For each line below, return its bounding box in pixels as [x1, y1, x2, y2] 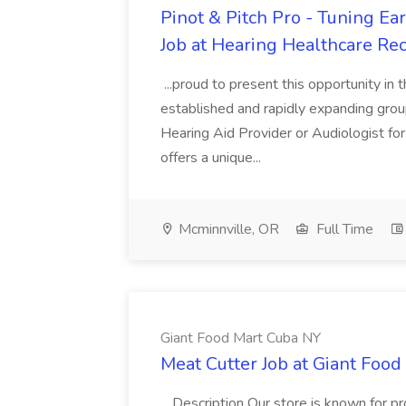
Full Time [313, 219, 373, 239]
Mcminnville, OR [175, 219, 279, 239]
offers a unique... [160, 148, 265, 168]
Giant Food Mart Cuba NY [160, 328, 321, 348]
